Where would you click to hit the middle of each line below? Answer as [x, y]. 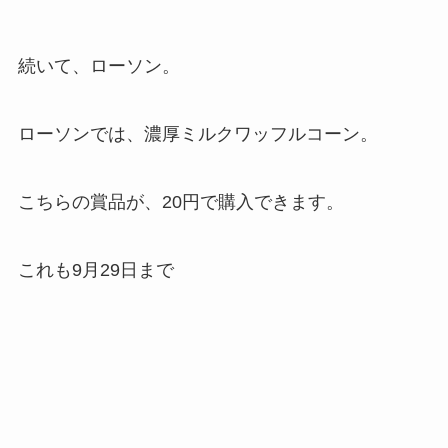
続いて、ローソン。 [98, 66]
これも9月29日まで [95, 269]
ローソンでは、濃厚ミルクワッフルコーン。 [197, 134]
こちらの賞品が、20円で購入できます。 [180, 201]
